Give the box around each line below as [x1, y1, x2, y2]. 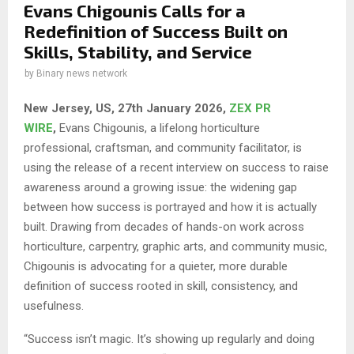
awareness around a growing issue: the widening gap [24, 179, 297, 194]
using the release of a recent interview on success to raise [24, 160, 329, 175]
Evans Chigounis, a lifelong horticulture [56, 120, 260, 135]
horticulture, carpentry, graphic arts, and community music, [24, 239, 327, 254]
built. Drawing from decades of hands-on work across [24, 219, 304, 234]
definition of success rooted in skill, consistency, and [24, 278, 298, 293]
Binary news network [36, 68, 127, 80]
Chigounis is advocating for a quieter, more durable [24, 258, 288, 273]
